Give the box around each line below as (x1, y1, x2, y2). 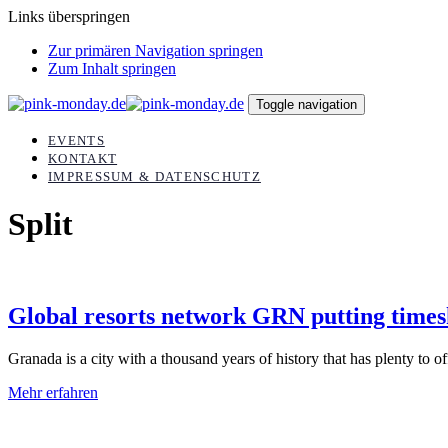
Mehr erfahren (8, 383, 98, 401)
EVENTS (48, 133, 105, 148)
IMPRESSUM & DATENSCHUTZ (48, 169, 261, 184)
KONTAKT (48, 151, 118, 166)
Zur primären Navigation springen (48, 42, 263, 59)
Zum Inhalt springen (48, 60, 176, 77)
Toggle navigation (256, 97, 357, 112)
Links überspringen (8, 8, 130, 25)
